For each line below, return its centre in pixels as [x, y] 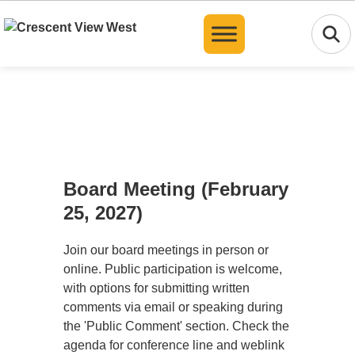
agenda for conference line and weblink [174, 345]
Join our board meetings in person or [166, 250]
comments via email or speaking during [173, 307]
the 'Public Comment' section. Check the [176, 326]
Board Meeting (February [176, 189]
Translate [227, 17]
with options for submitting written [157, 288]
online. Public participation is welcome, [173, 269]
